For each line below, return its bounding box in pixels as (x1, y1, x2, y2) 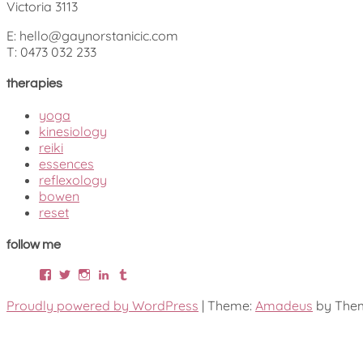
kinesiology (39, 123, 107, 140)
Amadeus (255, 297, 313, 314)
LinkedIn (109, 267, 156, 280)
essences (39, 156, 94, 173)
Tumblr (129, 267, 166, 280)
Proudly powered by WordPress (6, 297, 199, 314)
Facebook (51, 267, 101, 280)
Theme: (207, 297, 255, 314)
